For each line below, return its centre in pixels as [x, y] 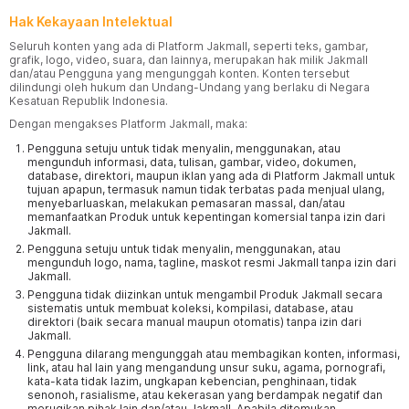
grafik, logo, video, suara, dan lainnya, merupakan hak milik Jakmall [189, 60]
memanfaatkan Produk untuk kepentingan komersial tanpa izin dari [206, 217]
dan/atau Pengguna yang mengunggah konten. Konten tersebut [179, 73]
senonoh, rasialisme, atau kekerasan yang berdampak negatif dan [205, 395]
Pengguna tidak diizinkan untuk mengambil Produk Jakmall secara [205, 294]
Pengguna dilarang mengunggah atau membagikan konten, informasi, [214, 354]
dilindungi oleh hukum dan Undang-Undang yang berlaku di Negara [189, 87]
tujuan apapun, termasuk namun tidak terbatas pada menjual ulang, [206, 189]
